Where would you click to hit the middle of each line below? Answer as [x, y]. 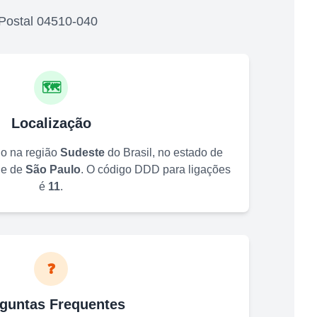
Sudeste [82, 152]
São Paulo [53, 169]
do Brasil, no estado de [164, 152]
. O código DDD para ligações [156, 169]
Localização [51, 123]
